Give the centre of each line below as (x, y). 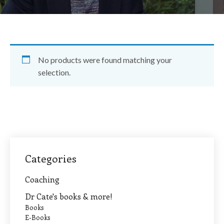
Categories (51, 158)
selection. (54, 72)
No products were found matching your (105, 59)
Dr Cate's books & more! (69, 196)
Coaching (42, 179)
